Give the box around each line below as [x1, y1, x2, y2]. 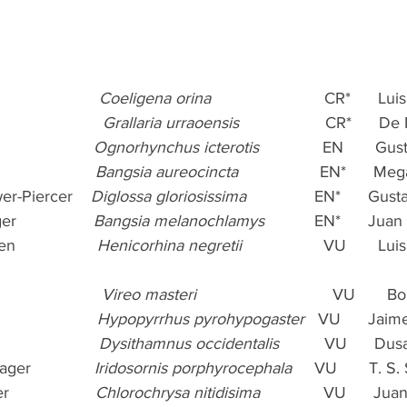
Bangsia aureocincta [95, 162, 238, 181]
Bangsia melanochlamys [94, 211, 264, 230]
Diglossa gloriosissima [91, 186, 251, 205]
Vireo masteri [102, 284, 196, 303]
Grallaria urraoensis [103, 113, 239, 132]
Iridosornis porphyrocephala [94, 358, 292, 377]
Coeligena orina [99, 88, 211, 107]
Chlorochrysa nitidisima [95, 382, 260, 402]
